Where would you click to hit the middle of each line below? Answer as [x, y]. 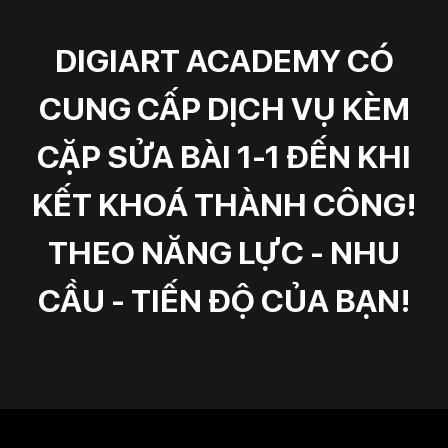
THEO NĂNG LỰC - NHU [224, 252]
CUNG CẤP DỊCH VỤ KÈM [224, 108]
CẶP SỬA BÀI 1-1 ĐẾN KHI [224, 156]
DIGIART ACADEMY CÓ [224, 60]
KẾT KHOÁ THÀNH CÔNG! [224, 204]
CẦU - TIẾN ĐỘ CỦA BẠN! [224, 300]
